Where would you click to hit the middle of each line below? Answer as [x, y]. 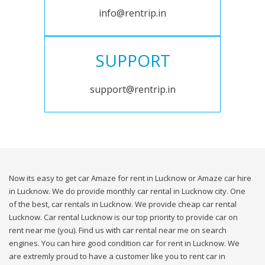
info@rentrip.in [132, 13]
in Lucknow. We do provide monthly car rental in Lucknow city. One [127, 191]
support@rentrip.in [132, 90]
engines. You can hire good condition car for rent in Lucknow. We [124, 243]
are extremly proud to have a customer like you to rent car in [117, 256]
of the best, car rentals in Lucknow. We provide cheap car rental [123, 204]
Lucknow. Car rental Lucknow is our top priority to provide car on [123, 217]
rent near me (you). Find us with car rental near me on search [118, 230]
